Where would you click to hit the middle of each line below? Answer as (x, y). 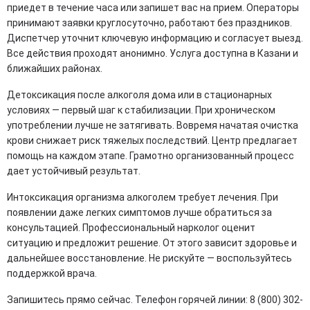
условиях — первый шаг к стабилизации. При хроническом (141, 110)
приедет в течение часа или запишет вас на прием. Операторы (153, 8)
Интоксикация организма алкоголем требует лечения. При (143, 198)
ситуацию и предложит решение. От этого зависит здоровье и (152, 243)
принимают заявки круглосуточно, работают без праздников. (149, 23)
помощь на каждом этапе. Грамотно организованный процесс (151, 156)
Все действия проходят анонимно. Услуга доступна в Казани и (153, 54)
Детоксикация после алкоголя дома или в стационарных (139, 95)
